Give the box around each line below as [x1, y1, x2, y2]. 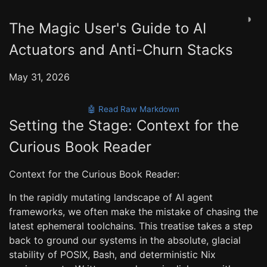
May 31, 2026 [9, 71, 70, 83]
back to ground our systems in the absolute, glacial [9, 234, 241, 246]
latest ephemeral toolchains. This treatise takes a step [9, 220, 253, 232]
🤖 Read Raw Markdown [88, 104, 179, 114]
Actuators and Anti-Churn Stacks [9, 41, 233, 58]
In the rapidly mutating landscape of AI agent [9, 191, 213, 203]
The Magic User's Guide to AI [9, 20, 206, 37]
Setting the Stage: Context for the [9, 117, 239, 134]
